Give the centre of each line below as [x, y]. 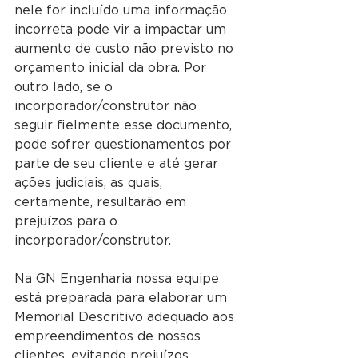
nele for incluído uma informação [123, 11]
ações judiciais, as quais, [90, 183]
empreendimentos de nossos [109, 337]
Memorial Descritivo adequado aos [126, 318]
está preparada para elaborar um [123, 298]
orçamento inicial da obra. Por [112, 68]
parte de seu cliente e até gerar [118, 164]
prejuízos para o [68, 222]
